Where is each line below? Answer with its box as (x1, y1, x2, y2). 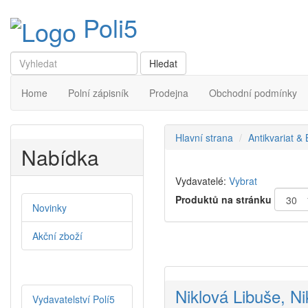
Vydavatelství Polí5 (32, 292, 115, 307)
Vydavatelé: (175, 174, 226, 188)
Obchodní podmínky (209, 86, 297, 100)
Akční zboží (32, 229, 82, 243)
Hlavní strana (175, 131, 233, 145)
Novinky (32, 201, 67, 215)
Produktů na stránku (175, 192, 272, 207)
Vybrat (229, 174, 257, 188)
